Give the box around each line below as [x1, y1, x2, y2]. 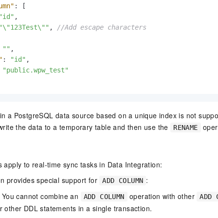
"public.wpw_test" [2, 66, 69, 74]
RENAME [173, 123, 198, 131]
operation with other [127, 191, 197, 201]
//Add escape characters [57, 23, 146, 31]
